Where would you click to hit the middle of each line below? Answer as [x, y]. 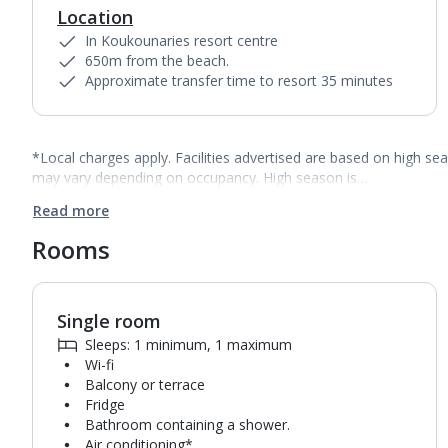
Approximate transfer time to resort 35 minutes [239, 80]
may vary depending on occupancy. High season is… [200, 177]
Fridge [105, 404]
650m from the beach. [157, 60]
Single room [109, 321]
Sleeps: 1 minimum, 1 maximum [188, 344]
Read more [71, 210]
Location [95, 17]
